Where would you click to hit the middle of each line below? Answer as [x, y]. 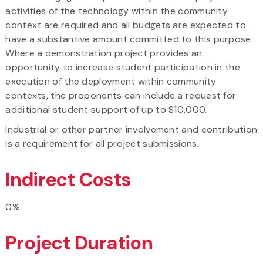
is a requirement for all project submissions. [102, 143]
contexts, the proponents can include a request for [121, 95]
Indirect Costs [68, 179]
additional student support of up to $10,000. [106, 109]
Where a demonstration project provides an [104, 53]
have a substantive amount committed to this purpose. [129, 39]
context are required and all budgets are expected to [126, 25]
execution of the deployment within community [111, 81]
